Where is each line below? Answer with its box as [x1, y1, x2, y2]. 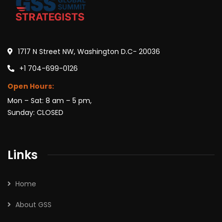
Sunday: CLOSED [7, 107, 63, 117]
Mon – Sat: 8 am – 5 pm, [7, 95, 92, 106]
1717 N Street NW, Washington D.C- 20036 [18, 46, 160, 56]
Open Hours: [7, 81, 54, 91]
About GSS [15, 199, 52, 210]
